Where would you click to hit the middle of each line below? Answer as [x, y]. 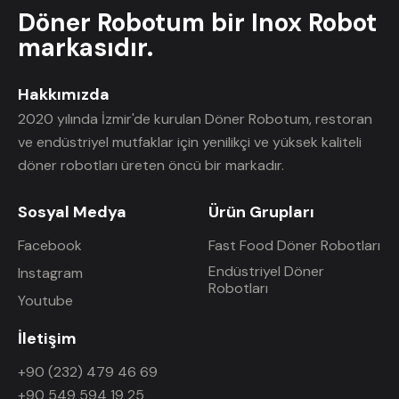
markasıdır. [85, 47]
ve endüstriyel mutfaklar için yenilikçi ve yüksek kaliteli [190, 142]
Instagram [50, 273]
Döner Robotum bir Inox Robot [197, 22]
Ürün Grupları [261, 212]
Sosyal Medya [72, 212]
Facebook [50, 246]
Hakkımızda [64, 95]
